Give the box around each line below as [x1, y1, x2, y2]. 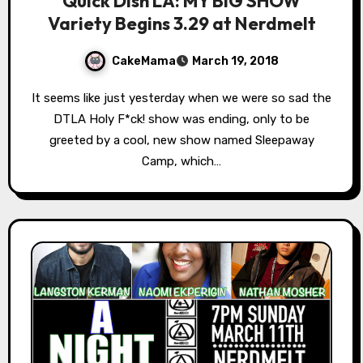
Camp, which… [142, 154, 221, 169]
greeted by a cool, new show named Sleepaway [49, 133, 314, 148]
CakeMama [112, 53, 176, 68]
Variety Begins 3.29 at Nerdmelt [47, 12, 316, 36]
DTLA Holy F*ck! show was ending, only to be [53, 112, 310, 127]
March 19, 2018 [192, 54, 279, 69]
